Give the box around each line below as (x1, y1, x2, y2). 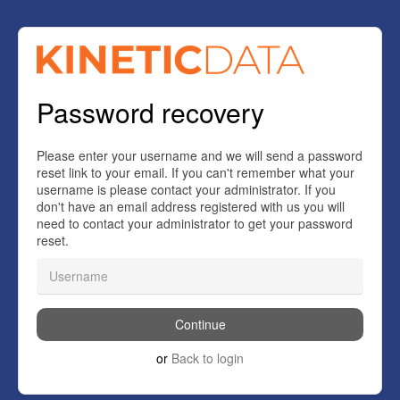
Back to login (171, 349, 244, 368)
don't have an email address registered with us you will (37, 196, 345, 215)
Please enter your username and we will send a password (37, 146, 362, 164)
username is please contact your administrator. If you (37, 179, 336, 198)
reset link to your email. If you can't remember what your (37, 162, 354, 181)
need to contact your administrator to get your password (37, 213, 353, 232)
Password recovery (37, 93, 264, 131)
